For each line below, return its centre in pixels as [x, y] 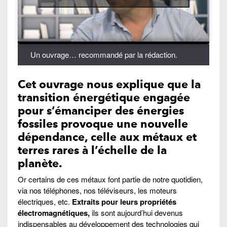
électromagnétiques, [54, 213]
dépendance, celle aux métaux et [107, 137]
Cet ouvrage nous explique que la [109, 84]
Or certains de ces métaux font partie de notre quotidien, [110, 179]
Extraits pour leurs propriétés [124, 201]
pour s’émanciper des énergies [101, 110]
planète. [40, 163]
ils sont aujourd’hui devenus [136, 212]
